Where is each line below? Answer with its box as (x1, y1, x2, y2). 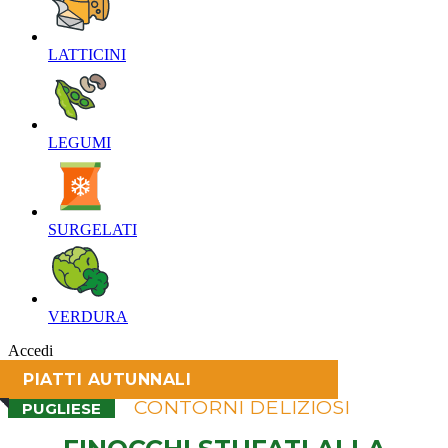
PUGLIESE (22, 399, 101, 418)
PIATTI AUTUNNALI (23, 370, 191, 389)
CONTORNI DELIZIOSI (134, 395, 350, 419)
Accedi (8, 342, 53, 359)
